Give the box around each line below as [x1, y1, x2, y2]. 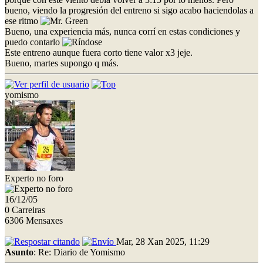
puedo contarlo [5, 36, 62, 47]
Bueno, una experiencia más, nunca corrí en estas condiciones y [5, 26, 240, 36]
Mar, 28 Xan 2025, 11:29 [116, 236, 210, 247]
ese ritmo [5, 15, 41, 26]
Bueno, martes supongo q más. [5, 58, 119, 68]
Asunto [5, 247, 33, 257]
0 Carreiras [5, 204, 45, 215]
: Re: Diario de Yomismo [33, 247, 125, 257]
